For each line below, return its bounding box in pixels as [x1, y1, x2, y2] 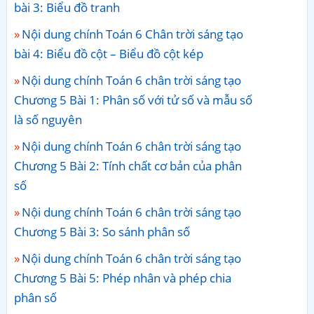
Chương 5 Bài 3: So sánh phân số [14, 223, 190, 240]
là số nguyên [14, 111, 82, 128]
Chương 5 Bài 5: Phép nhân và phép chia [14, 269, 231, 286]
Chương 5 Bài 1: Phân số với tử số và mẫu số [14, 91, 252, 108]
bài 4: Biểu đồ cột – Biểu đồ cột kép [14, 45, 203, 62]
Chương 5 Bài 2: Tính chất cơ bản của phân [14, 157, 242, 174]
